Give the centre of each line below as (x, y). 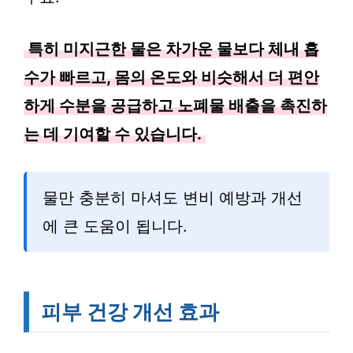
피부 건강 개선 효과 (130, 312)
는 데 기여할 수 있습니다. (113, 134)
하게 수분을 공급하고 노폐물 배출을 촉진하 (175, 106)
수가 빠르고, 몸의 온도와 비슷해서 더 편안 (171, 77)
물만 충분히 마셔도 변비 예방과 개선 (173, 198)
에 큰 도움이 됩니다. (115, 226)
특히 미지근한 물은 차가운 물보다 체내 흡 (173, 49)
